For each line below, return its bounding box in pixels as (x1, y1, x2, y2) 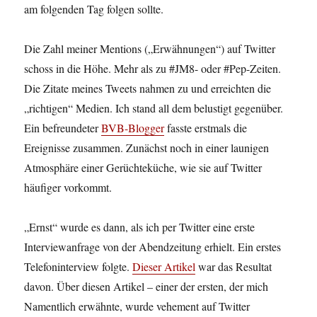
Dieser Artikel (132, 259, 196, 275)
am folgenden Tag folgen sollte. (24, 1, 164, 17)
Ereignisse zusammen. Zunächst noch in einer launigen (24, 140, 270, 156)
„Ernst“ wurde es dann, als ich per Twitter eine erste (24, 219, 255, 235)
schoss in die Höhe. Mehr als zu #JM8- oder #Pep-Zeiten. (24, 61, 282, 76)
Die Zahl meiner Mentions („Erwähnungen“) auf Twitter (24, 41, 276, 57)
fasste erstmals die (164, 120, 248, 136)
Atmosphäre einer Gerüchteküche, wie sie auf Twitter (24, 160, 263, 175)
